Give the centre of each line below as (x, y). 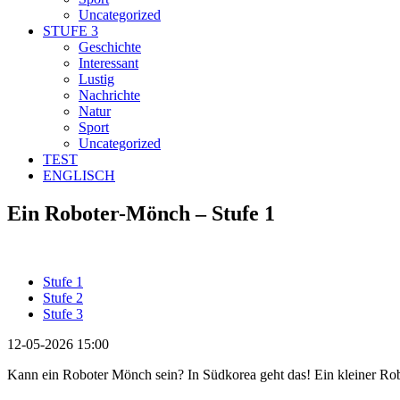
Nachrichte (109, 95)
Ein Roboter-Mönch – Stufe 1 (141, 213)
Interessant (108, 62)
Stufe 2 (63, 297)
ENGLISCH (79, 175)
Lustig (96, 79)
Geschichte (110, 46)
